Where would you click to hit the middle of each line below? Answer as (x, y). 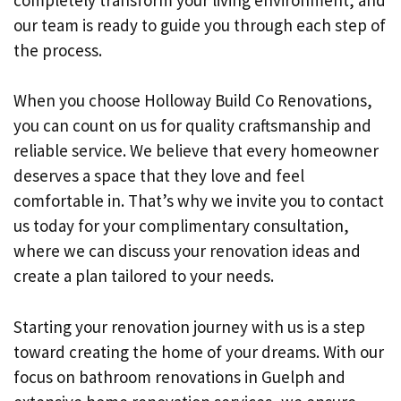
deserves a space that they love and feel (159, 175)
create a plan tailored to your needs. (144, 276)
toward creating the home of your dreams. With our (199, 351)
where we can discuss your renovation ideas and (187, 251)
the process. (58, 50)
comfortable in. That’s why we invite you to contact (199, 200)
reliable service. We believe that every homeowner (196, 150)
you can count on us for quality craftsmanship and (192, 125)
